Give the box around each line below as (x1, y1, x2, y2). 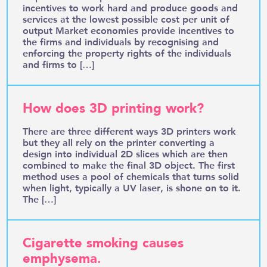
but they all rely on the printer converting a (23, 135, 215, 148)
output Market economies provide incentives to (23, 23, 235, 36)
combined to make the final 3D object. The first (23, 158, 235, 171)
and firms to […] (23, 57, 95, 70)
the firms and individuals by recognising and (23, 35, 219, 48)
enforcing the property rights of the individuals (23, 46, 232, 59)
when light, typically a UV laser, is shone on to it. (23, 181, 241, 194)
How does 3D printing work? (23, 99, 204, 117)
